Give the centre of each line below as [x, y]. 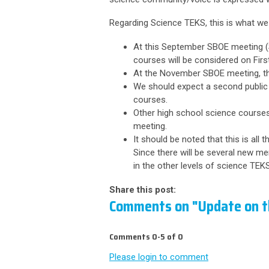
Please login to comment [159, 257]
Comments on [151, 207]
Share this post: [143, 190]
